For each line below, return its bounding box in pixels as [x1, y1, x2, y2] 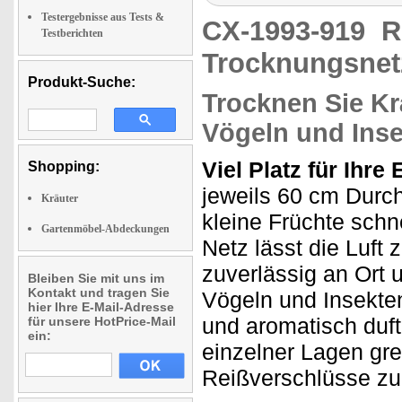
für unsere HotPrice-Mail [28, 314, 176, 328]
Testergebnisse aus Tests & [41, 11, 164, 23]
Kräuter [41, 192, 78, 205]
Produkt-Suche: [28, 74, 135, 90]
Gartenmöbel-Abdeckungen [41, 223, 170, 235]
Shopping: [28, 159, 100, 174]
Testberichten [41, 27, 103, 39]
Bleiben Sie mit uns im [28, 271, 164, 285]
